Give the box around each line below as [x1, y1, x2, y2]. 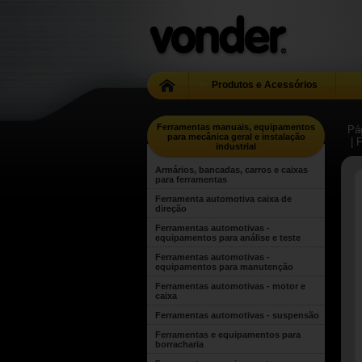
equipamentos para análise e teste [155, 233, 301, 242]
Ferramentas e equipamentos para [155, 330, 301, 339]
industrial [216, 141, 256, 151]
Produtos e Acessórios [208, 79, 318, 90]
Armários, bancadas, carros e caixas [155, 165, 308, 175]
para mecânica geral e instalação [166, 132, 305, 141]
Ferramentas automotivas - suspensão [155, 310, 319, 320]
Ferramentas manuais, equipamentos [157, 122, 315, 132]
